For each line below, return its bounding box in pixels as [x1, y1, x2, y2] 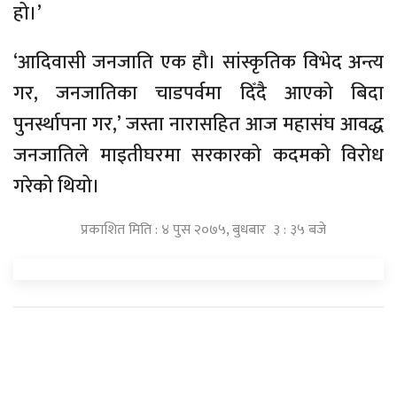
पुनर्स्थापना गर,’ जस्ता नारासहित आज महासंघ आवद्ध [13, 108, 384, 141]
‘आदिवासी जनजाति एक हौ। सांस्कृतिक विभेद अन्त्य [13, 46, 384, 79]
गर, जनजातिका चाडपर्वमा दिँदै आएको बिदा [13, 77, 384, 110]
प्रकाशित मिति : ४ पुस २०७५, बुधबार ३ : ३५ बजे [80, 218, 326, 242]
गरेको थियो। [13, 170, 100, 203]
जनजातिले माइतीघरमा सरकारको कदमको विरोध [13, 139, 384, 172]
